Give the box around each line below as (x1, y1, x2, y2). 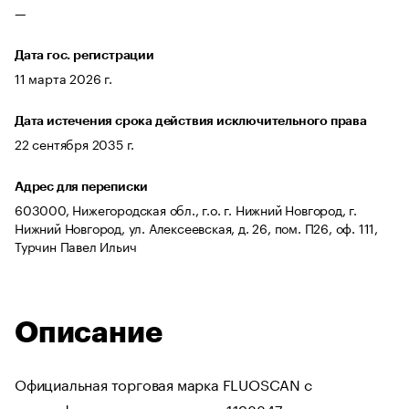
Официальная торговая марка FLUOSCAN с (15, 371, 312, 394)
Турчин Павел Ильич (15, 236, 137, 256)
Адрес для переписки (15, 180, 149, 193)
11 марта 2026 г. (15, 68, 112, 88)
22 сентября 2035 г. (15, 133, 135, 153)
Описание (15, 319, 163, 349)
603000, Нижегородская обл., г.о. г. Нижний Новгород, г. (15, 199, 357, 219)
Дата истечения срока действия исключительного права (15, 114, 367, 127)
